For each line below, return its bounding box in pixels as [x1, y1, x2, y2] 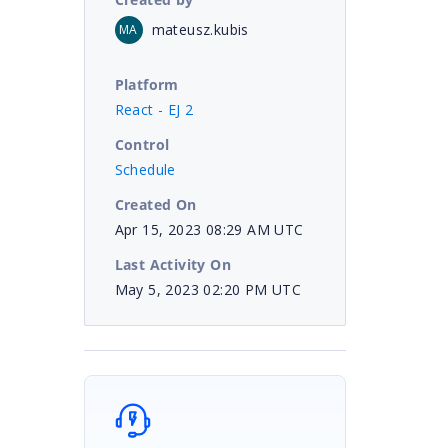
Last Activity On [114, 254, 231, 274]
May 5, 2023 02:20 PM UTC [114, 279, 302, 299]
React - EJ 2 [114, 99, 194, 119]
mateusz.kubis [151, 19, 249, 39]
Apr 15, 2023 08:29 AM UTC [114, 219, 304, 239]
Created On [114, 194, 197, 214]
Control [114, 134, 170, 154]
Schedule [114, 159, 176, 179]
